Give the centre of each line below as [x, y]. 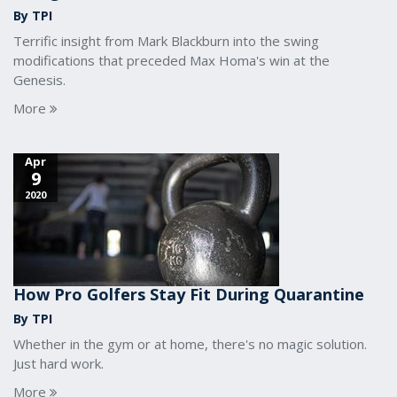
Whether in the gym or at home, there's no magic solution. [190, 344]
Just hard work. [58, 363]
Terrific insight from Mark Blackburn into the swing [166, 41]
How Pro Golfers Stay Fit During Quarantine [189, 294]
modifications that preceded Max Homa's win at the [171, 60]
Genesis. [39, 80]
